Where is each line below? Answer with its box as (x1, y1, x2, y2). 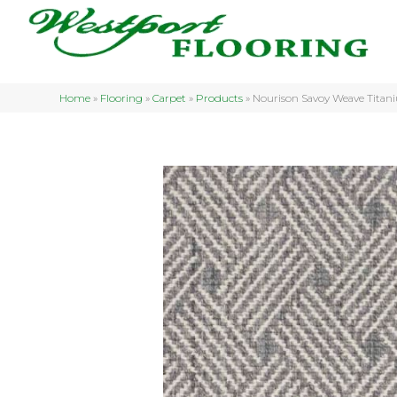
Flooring (100, 91, 144, 105)
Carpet (152, 91, 187, 105)
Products (196, 91, 244, 105)
